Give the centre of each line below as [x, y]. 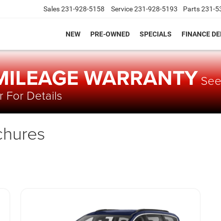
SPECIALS [156, 34]
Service [122, 9]
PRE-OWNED [110, 34]
